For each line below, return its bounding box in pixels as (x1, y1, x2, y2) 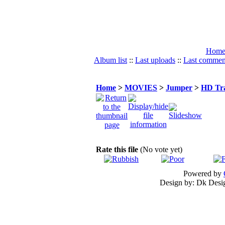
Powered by (183, 169, 223, 178)
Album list (94, 56, 127, 64)
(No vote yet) (140, 145, 182, 154)
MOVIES (125, 83, 157, 92)
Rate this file (96, 145, 140, 154)
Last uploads (135, 56, 175, 64)
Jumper (166, 83, 192, 92)
